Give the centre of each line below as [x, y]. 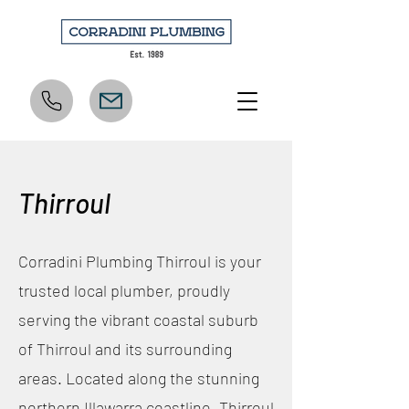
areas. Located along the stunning [139, 378]
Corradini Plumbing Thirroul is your [140, 261]
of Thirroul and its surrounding [125, 349]
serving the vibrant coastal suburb [138, 320]
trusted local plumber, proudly [124, 290]
